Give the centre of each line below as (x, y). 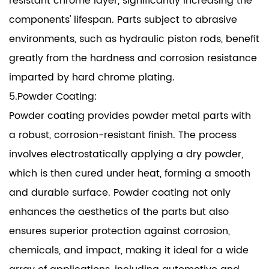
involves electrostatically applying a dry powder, (126, 155)
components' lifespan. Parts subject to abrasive (123, 20)
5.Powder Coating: (53, 97)
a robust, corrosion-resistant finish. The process (123, 135)
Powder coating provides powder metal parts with (130, 116)
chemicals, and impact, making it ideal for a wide (129, 251)
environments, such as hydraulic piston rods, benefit (134, 39)
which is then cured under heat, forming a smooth (130, 174)
